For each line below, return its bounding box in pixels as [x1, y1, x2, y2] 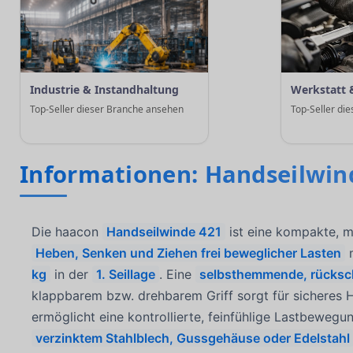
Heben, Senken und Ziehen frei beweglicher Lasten [35, 244, 342, 261]
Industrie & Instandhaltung [30, 81, 179, 97]
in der [50, 266, 93, 282]
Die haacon [32, 223, 103, 240]
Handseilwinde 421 [106, 223, 222, 240]
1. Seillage [95, 266, 155, 282]
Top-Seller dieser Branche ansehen [30, 102, 184, 116]
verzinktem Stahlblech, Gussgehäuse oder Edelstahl [35, 329, 351, 346]
